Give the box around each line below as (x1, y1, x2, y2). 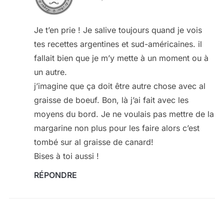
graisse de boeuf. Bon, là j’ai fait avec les (33, 95, 188, 105)
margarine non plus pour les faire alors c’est (33, 123, 199, 133)
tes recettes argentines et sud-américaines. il (33, 39, 202, 49)
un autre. (33, 67, 67, 77)
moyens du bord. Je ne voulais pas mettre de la (33, 109, 214, 119)
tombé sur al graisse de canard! (33, 137, 153, 147)
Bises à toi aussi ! (33, 151, 99, 161)
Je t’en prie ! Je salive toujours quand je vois (33, 25, 202, 35)
